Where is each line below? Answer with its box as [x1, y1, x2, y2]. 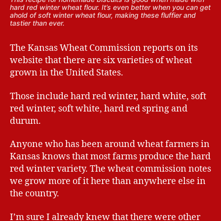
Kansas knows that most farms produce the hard [10, 151, 211, 163]
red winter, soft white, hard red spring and [10, 103, 187, 114]
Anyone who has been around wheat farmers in [10, 139, 210, 150]
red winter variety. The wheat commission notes [10, 163, 211, 175]
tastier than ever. [10, 19, 65, 28]
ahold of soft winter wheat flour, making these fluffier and [10, 11, 196, 20]
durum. [10, 115, 41, 127]
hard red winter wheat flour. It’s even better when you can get [10, 3, 211, 12]
